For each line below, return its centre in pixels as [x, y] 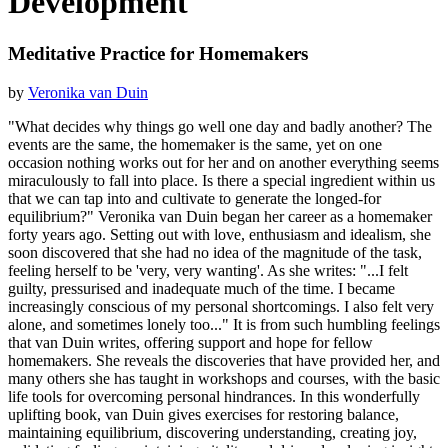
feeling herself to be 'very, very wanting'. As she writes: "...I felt [208, 270]
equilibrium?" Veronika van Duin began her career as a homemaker [220, 216]
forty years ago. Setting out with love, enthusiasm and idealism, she [219, 234]
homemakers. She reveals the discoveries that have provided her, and [224, 360]
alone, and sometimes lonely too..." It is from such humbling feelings [224, 324]
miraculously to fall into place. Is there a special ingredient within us [221, 180]
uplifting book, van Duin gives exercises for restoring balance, [203, 414]
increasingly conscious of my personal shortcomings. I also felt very [221, 306]
